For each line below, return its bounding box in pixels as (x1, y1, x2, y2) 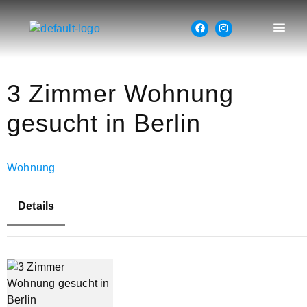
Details (18, 200, 55, 212)
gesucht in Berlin (7, 109, 201, 138)
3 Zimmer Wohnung (7, 79, 234, 108)
